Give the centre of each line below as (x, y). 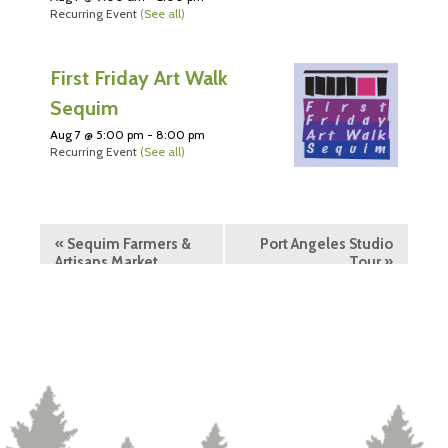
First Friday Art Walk (139, 77)
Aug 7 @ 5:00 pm (97, 134)
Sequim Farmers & (127, 243)
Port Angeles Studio (326, 243)
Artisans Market (106, 261)
